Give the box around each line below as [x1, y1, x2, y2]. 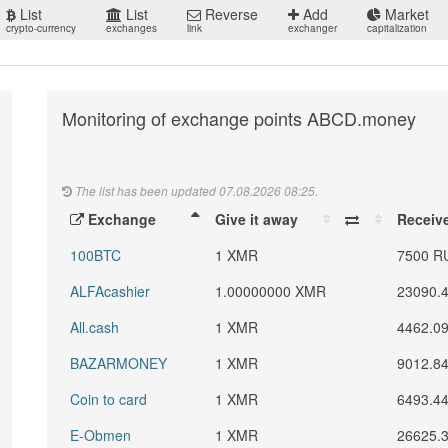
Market [381, 4, 429, 24]
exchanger [288, 21, 337, 35]
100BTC [70, 245, 122, 265]
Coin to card [70, 389, 148, 409]
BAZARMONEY [70, 353, 168, 373]
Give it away [215, 209, 299, 229]
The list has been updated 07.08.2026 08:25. [72, 182, 319, 199]
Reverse [201, 4, 258, 24]
